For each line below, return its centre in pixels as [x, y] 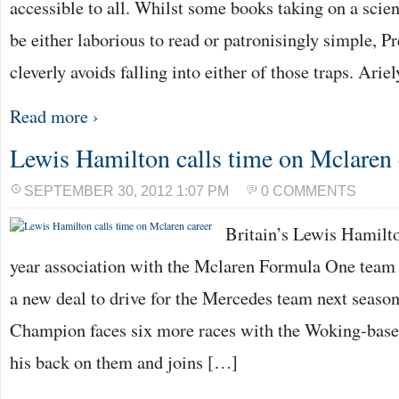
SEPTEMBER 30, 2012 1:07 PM [126, 191]
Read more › [54, 116]
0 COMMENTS [309, 191]
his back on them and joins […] [124, 362]
